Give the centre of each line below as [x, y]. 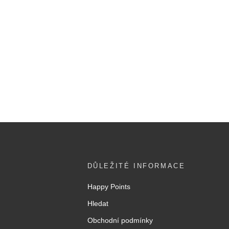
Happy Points [109, 187]
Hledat [98, 203]
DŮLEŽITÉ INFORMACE [136, 166]
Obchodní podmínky [120, 220]
